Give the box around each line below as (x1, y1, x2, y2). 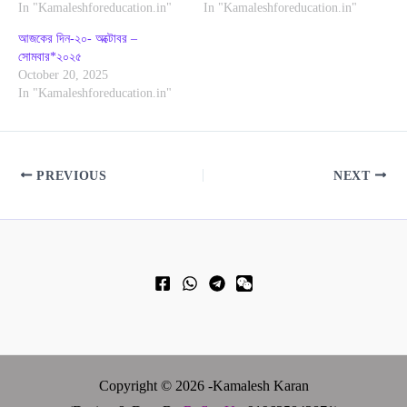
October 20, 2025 (18, 67, 108, 82)
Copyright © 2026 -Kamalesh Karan (98, 377, 309, 393)
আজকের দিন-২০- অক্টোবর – (18, 31, 137, 45)
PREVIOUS (32, 168, 107, 183)
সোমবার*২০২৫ (18, 49, 85, 64)
